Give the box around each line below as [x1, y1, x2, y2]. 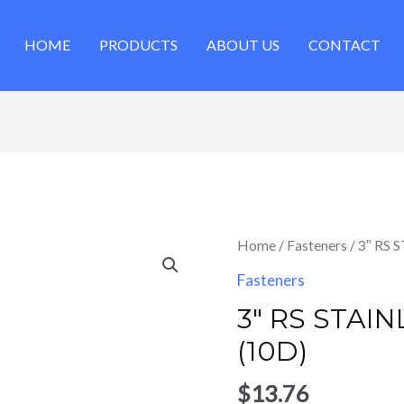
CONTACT [308, 36, 381, 54]
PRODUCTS [98, 36, 178, 54]
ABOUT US [206, 36, 280, 54]
